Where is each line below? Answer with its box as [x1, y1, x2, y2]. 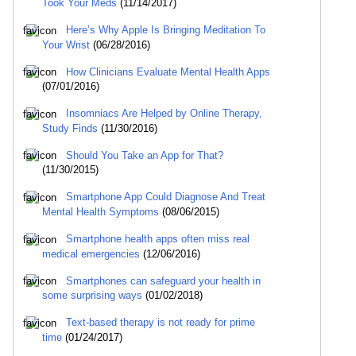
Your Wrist [42, 38, 90, 51]
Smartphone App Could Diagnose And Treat [66, 191, 265, 203]
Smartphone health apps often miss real [66, 233, 250, 245]
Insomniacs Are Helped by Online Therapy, [66, 107, 262, 120]
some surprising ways [42, 289, 142, 302]
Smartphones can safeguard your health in [66, 274, 261, 287]
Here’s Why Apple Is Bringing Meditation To [66, 24, 265, 37]
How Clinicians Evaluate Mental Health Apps [66, 65, 270, 78]
